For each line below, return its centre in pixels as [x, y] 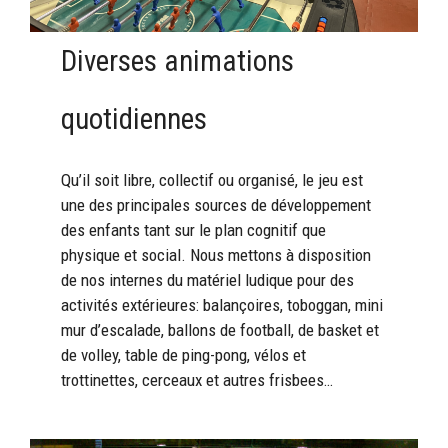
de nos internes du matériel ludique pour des [208, 280]
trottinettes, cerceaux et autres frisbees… [197, 380]
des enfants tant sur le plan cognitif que [194, 230]
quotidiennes [134, 119]
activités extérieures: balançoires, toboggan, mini [222, 305]
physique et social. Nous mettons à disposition [216, 255]
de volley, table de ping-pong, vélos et [184, 355]
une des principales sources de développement [216, 205]
